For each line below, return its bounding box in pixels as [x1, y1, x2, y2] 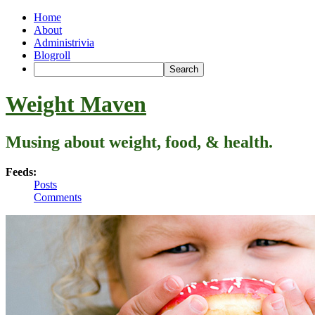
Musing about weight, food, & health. [6, 132, 273, 151]
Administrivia [34, 37, 94, 49]
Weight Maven [6, 91, 146, 117]
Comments [34, 191, 82, 203]
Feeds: [6, 165, 37, 178]
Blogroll [34, 49, 70, 61]
